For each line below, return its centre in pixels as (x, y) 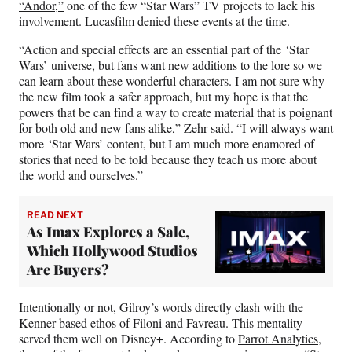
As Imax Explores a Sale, (108, 232)
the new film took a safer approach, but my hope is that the (163, 97)
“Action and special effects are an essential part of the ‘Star (164, 49)
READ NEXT (55, 215)
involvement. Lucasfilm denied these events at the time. (154, 21)
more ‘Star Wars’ (61, 144)
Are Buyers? (68, 270)
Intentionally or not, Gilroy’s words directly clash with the (161, 307)
